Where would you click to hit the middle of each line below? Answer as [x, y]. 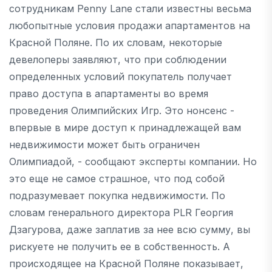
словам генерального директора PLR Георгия [121, 212]
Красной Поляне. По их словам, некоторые [116, 42]
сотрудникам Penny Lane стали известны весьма [130, 8]
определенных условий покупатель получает [121, 76]
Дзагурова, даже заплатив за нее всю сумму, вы [130, 229]
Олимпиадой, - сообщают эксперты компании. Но [133, 161]
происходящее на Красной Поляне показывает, [126, 263]
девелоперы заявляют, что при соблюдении [118, 59]
